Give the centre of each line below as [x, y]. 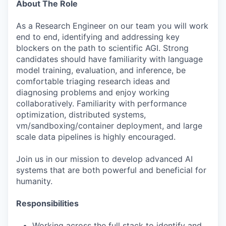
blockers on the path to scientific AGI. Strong [102, 48]
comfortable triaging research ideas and [93, 81]
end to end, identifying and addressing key [98, 37]
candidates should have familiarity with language [109, 59]
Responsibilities [47, 203]
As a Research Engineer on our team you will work [112, 26]
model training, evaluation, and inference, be [101, 70]
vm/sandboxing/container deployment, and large [109, 126]
